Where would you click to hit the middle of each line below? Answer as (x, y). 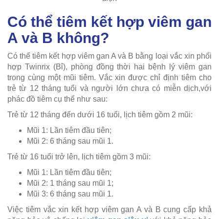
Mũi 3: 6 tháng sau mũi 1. (70, 194)
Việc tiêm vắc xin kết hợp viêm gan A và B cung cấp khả (109, 209)
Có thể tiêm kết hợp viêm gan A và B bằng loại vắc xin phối (109, 56)
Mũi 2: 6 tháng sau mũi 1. (70, 141)
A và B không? (58, 38)
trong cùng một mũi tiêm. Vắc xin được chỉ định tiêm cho (109, 77)
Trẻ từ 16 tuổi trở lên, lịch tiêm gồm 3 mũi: (79, 156)
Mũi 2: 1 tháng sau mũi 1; (70, 183)
